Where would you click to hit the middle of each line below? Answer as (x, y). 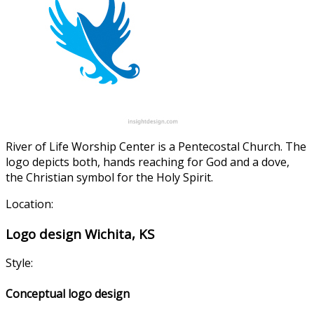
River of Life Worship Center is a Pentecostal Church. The (156, 146)
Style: (19, 263)
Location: (29, 204)
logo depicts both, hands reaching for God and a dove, (148, 162)
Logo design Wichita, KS (80, 233)
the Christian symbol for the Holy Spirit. (109, 177)
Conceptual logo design (68, 293)
